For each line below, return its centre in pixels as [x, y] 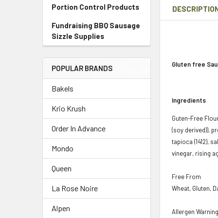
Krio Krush [69, 108]
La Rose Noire [75, 188]
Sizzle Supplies [78, 36]
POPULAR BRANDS [82, 68]
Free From [187, 176]
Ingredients [189, 100]
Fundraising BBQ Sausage [96, 25]
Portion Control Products [95, 7]
